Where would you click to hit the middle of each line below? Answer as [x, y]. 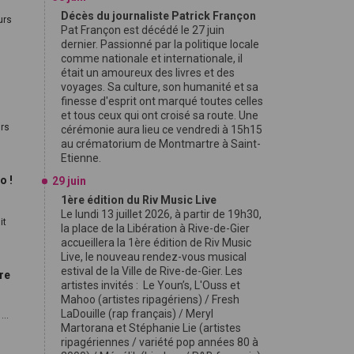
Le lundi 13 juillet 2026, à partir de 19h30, [161, 214]
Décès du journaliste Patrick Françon [158, 16]
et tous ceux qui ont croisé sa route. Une [160, 115]
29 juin [69, 181]
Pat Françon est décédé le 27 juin [143, 30]
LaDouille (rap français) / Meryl [137, 314]
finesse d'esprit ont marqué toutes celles [162, 101]
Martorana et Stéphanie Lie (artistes [151, 328]
